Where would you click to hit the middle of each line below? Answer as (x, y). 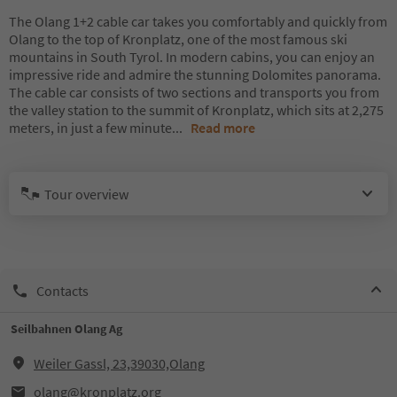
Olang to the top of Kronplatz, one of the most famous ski (178, 39)
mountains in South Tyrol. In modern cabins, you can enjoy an (192, 57)
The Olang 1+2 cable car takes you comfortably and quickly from (198, 21)
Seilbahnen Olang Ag (66, 329)
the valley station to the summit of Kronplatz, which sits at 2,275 (196, 110)
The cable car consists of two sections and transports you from (194, 92)
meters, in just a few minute (90, 128)
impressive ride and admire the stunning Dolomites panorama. (195, 74)
